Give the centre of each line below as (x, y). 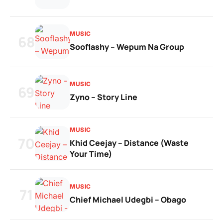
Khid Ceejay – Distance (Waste (129, 143)
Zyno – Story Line (104, 97)
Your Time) (91, 154)
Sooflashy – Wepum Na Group (127, 47)
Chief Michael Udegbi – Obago (128, 200)
